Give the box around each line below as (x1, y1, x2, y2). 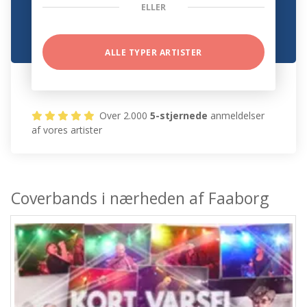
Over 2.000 (97, 109, 151, 123)
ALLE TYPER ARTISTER (105, 47, 202, 59)
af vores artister (32, 123, 103, 137)
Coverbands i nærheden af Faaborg (11, 187, 269, 210)
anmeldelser (208, 109, 265, 123)
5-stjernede (150, 109, 208, 123)
